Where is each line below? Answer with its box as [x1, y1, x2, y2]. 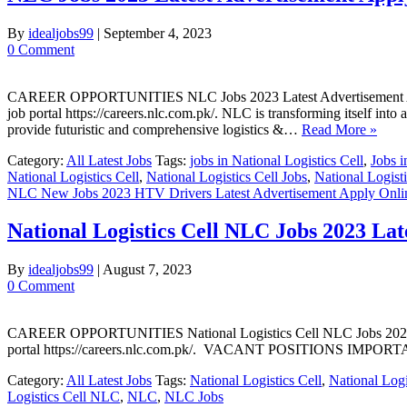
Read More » [302, 121, 377, 137]
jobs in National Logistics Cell [190, 152, 363, 168]
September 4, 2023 [104, 25, 212, 41]
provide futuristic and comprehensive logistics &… [7, 121, 302, 137]
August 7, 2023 [103, 262, 192, 278]
